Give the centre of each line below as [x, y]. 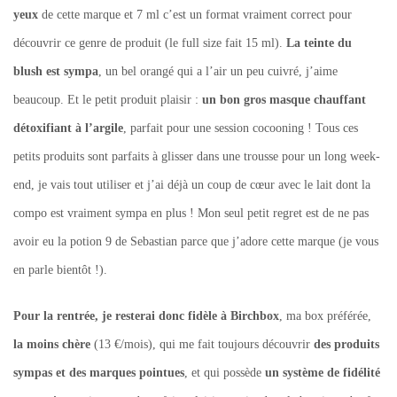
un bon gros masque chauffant [284, 99]
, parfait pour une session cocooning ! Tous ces [241, 128]
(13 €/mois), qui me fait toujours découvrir [200, 344]
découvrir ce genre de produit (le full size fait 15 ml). [150, 43]
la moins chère [52, 344]
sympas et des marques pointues [99, 372]
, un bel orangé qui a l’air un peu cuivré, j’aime [218, 71]
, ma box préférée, [325, 315]
